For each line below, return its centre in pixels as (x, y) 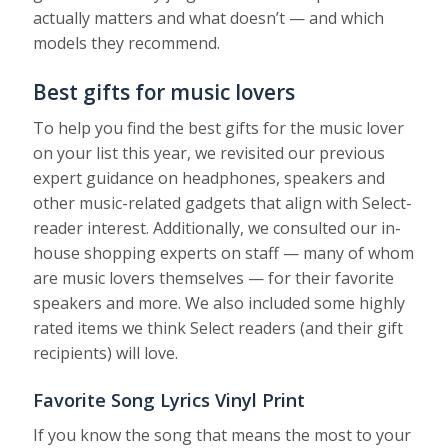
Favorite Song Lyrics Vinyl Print (169, 399)
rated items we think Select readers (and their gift (218, 327)
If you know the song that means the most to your (222, 434)
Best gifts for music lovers (164, 91)
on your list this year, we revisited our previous (209, 152)
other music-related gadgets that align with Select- (223, 202)
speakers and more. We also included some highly (219, 302)
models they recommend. (127, 42)
